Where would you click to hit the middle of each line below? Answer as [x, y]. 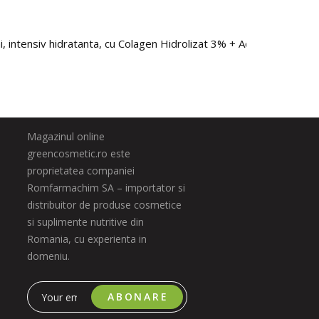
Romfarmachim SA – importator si [106, 188]
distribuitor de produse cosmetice [104, 205]
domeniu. [48, 256]
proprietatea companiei [80, 171]
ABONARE [138, 297]
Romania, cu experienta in [87, 239]
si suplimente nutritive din [85, 222]
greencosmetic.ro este [78, 153]
